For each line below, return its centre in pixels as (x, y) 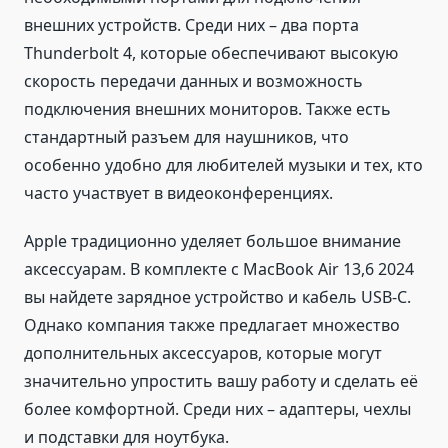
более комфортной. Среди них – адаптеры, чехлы (217, 409)
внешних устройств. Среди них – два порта (191, 25)
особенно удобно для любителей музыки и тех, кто (223, 165)
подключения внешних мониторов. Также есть (207, 109)
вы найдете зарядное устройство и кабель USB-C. (217, 297)
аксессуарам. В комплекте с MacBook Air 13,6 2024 (219, 269)
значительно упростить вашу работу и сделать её (221, 381)
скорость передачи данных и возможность (193, 81)
